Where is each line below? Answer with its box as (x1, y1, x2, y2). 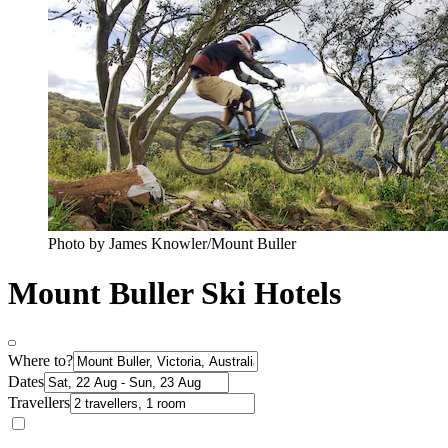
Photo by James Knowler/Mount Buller (48, 235, 296, 253)
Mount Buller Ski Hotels (8, 274, 341, 311)
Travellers (8, 394, 70, 412)
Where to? (8, 352, 73, 370)
